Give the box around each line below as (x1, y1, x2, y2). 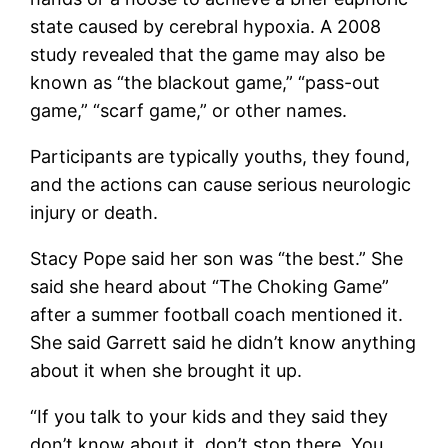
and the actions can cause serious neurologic (30, 173, 412, 195)
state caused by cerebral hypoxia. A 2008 (30, 15, 382, 37)
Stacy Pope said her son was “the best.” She (30, 247, 404, 269)
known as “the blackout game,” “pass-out (30, 71, 381, 93)
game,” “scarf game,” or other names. (30, 99, 348, 121)
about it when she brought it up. (30, 359, 303, 381)
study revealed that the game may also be (30, 43, 386, 65)
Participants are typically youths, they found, (30, 145, 411, 167)
